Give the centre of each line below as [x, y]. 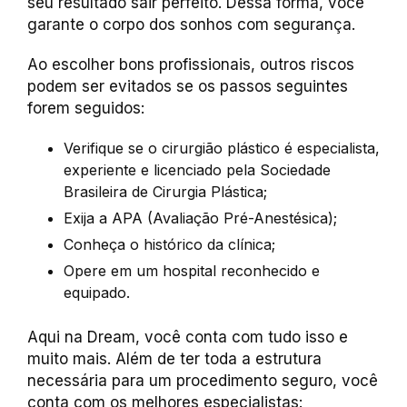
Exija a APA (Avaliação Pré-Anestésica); [200, 218]
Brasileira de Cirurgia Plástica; [165, 192]
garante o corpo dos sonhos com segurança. [191, 25]
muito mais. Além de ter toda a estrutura [174, 359]
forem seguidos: [86, 108]
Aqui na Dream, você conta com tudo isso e [188, 337]
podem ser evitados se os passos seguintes [188, 86]
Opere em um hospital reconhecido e [192, 271]
